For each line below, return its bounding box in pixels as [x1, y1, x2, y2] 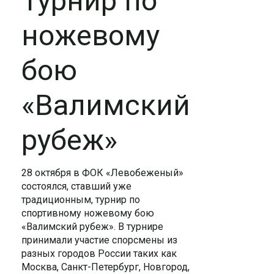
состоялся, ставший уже [21, 180, 131, 192]
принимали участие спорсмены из [21, 234, 177, 246]
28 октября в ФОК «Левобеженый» [21, 167, 183, 179]
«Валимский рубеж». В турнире [21, 221, 163, 232]
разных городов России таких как [21, 248, 177, 259]
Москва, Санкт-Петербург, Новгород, [21, 261, 190, 273]
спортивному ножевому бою [21, 207, 154, 219]
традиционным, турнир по [21, 194, 140, 206]
